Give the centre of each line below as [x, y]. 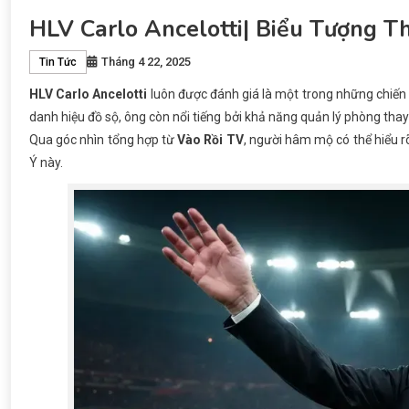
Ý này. [46, 163]
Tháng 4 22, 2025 [146, 62]
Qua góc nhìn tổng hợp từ [104, 140]
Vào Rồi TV [210, 140]
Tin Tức [58, 63]
